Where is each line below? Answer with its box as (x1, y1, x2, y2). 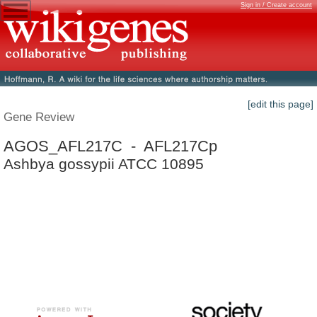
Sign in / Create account (241, 1, 312, 8)
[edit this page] (248, 98, 313, 110)
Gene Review (4, 110, 74, 125)
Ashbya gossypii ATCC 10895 (4, 155, 204, 172)
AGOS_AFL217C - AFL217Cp (4, 137, 217, 155)
